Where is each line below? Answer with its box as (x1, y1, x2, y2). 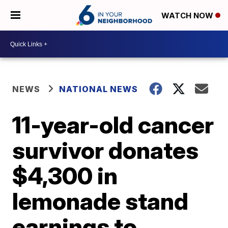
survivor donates (12, 136, 199, 164)
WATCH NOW (161, 11, 215, 21)
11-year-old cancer (12, 110, 214, 139)
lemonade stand (12, 187, 189, 215)
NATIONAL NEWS (59, 84, 138, 94)
